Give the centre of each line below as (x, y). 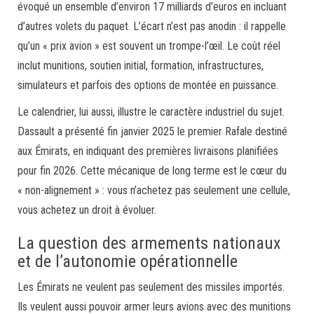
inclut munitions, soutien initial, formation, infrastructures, (141, 66)
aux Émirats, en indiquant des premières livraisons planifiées (148, 151)
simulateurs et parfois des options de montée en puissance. (148, 85)
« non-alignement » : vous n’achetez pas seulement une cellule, (154, 190)
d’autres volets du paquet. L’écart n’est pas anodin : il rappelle (152, 26)
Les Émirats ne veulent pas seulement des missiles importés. (151, 287)
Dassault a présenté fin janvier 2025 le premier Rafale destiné (152, 131)
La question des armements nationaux (149, 243)
